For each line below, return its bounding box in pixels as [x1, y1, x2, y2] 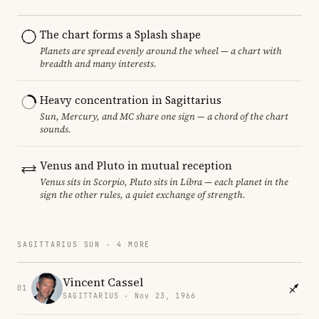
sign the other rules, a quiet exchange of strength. [40, 188, 246, 201]
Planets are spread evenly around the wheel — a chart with [40, 44, 282, 57]
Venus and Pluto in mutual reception [40, 157, 232, 173]
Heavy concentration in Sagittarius [40, 92, 221, 108]
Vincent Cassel [63, 274, 143, 291]
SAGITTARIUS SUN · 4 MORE [17, 239, 151, 249]
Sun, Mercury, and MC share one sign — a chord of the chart [40, 110, 288, 122]
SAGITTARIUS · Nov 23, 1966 [63, 291, 197, 301]
